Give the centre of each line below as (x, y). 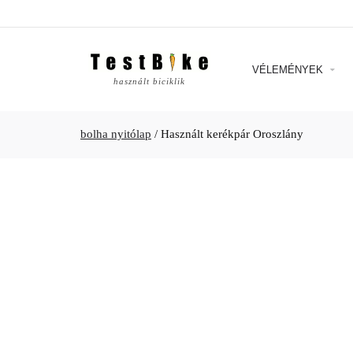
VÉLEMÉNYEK (289, 69)
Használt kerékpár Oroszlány (232, 134)
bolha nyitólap (116, 134)
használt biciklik (149, 82)
